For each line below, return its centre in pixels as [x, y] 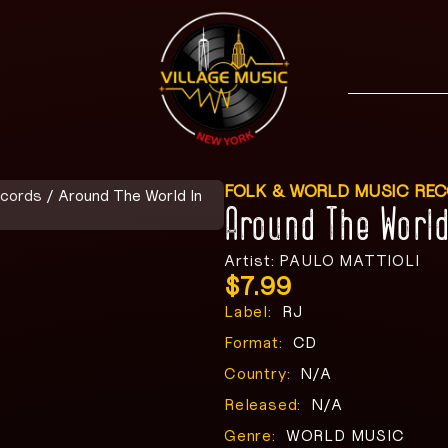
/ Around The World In [122, 195]
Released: [263, 404]
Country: [257, 373]
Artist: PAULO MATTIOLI [322, 260]
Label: [248, 311]
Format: [253, 342]
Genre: [250, 435]
